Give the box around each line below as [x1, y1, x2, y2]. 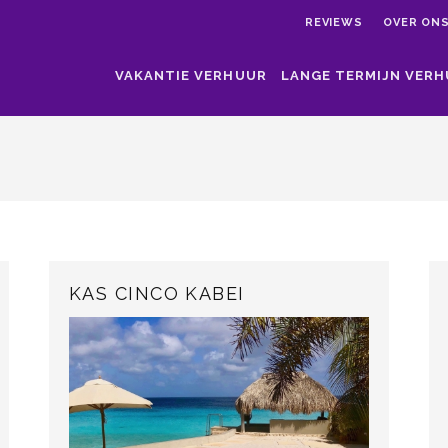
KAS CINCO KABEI [69, 283, 245, 304]
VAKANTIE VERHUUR [115, 68, 267, 83]
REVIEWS [304, 16, 363, 29]
